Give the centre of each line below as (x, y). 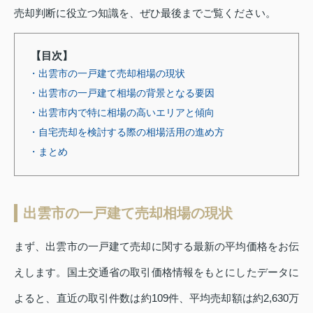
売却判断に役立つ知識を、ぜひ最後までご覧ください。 (145, 13)
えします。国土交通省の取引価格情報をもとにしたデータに (156, 272)
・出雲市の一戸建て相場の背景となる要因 (122, 93)
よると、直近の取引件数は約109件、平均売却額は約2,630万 (156, 298)
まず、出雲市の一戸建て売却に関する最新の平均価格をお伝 (156, 246)
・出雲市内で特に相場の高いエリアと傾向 (122, 112)
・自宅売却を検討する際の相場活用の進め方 (126, 132)
